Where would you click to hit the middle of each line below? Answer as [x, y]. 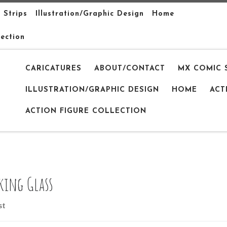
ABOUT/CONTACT [130, 69]
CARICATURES [54, 69]
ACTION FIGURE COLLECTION [86, 111]
